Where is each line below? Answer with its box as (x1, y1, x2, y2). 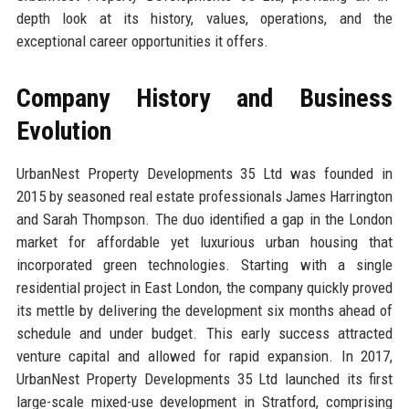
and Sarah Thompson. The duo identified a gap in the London (16, 209, 393, 228)
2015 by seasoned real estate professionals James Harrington (16, 186, 393, 205)
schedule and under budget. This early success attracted (16, 323, 393, 342)
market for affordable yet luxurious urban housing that (16, 232, 393, 251)
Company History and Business (16, 82, 393, 113)
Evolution (16, 115, 111, 146)
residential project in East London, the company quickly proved (16, 278, 393, 297)
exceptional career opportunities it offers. (16, 31, 268, 50)
